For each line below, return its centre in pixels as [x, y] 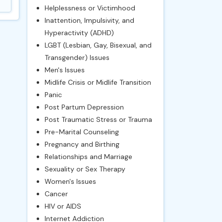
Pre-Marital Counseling [82, 132]
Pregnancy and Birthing [82, 144]
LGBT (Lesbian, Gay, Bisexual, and [98, 45]
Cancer [56, 194]
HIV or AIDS [63, 206]
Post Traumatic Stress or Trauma [98, 119]
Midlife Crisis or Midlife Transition [98, 82]
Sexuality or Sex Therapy [85, 169]
